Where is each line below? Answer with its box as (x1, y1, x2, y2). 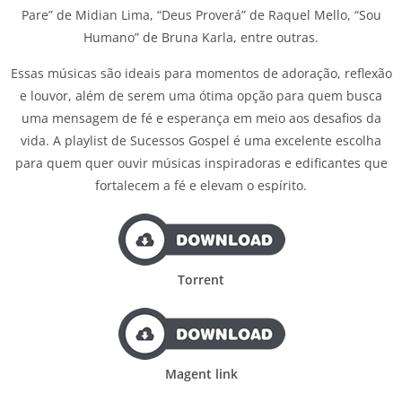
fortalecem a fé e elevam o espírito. (95, 176, 307, 194)
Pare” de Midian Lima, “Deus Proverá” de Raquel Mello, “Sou (21, 5, 381, 23)
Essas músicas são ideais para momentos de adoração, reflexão (10, 64, 392, 82)
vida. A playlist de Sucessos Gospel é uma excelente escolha (21, 131, 381, 149)
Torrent (178, 270, 224, 288)
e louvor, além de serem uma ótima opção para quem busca (20, 86, 382, 104)
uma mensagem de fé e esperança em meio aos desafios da (21, 109, 381, 127)
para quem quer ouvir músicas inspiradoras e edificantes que (14, 153, 388, 171)
